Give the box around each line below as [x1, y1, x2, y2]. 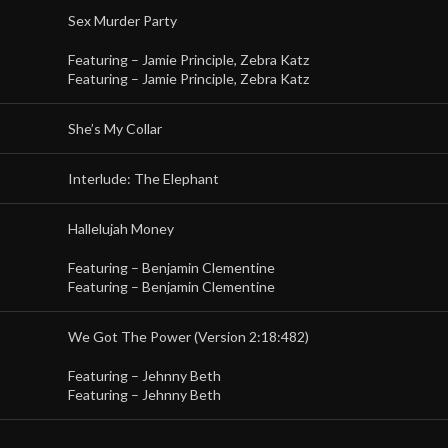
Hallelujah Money [68, 220, 174, 237]
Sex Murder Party [68, 12, 177, 29]
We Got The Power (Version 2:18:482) [68, 328, 309, 345]
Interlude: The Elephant [68, 170, 219, 187]
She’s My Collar [68, 120, 162, 137]
